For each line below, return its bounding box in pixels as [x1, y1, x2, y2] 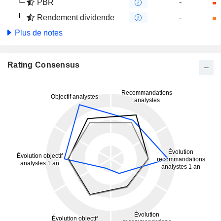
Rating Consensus [7, 61, 80, 69]
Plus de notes [13, 29, 63, 37]
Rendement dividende [37, 13, 114, 22]
